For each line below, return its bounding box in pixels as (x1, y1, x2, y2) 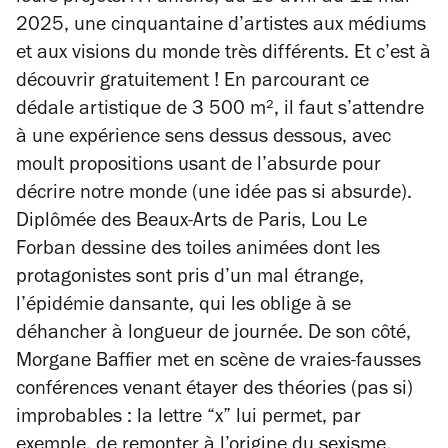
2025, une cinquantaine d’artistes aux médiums (16, 17, 426, 37)
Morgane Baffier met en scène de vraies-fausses (16, 353, 421, 373)
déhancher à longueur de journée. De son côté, (16, 325, 411, 345)
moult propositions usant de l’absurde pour (16, 157, 381, 177)
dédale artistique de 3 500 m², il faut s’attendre (16, 101, 424, 121)
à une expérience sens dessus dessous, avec (16, 129, 391, 149)
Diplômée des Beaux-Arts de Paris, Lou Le (16, 213, 367, 233)
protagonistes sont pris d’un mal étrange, (16, 269, 364, 289)
